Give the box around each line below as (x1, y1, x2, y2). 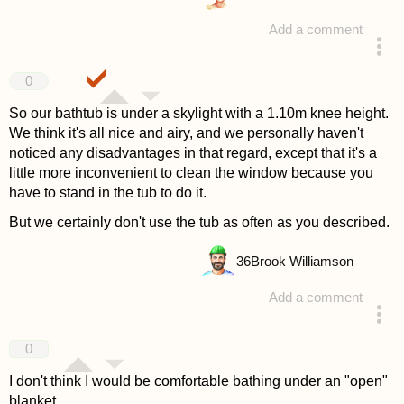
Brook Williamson (250, 253, 353, 269)
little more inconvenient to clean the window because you (8, 165, 373, 181)
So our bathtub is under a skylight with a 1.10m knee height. (8, 106, 389, 122)
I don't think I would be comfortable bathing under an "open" (8, 372, 388, 389)
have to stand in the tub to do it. (8, 185, 207, 201)
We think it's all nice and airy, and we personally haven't (8, 125, 363, 142)
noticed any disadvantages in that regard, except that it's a (8, 145, 377, 161)
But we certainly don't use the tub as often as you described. (8, 215, 390, 231)
